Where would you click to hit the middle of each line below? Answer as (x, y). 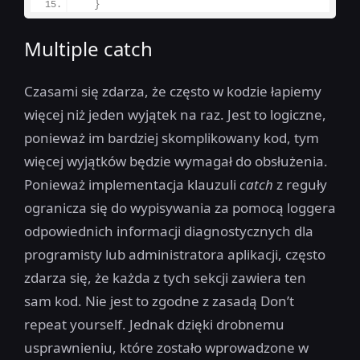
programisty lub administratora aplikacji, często (175, 254)
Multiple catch (88, 48)
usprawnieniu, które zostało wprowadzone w (166, 347)
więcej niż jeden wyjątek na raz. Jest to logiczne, (175, 114)
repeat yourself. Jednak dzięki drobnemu (154, 324)
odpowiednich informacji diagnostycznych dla (169, 231)
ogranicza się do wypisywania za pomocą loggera (180, 207)
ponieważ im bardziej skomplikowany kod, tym (172, 137)
